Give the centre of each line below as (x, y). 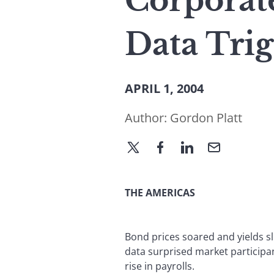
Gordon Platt (206, 118)
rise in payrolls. (160, 266)
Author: (147, 118)
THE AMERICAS (160, 192)
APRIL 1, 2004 (164, 88)
